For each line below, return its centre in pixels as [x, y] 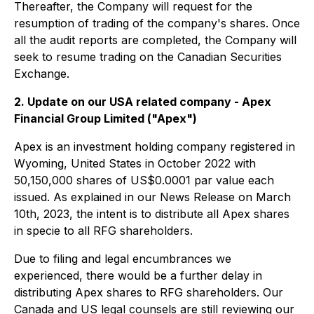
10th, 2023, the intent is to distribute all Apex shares [152, 214]
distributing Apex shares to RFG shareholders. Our [149, 292]
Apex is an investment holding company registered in [155, 146]
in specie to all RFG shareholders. [103, 231]
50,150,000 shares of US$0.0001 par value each [144, 180]
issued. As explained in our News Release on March [152, 197]
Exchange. [42, 74]
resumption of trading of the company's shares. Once [157, 23]
